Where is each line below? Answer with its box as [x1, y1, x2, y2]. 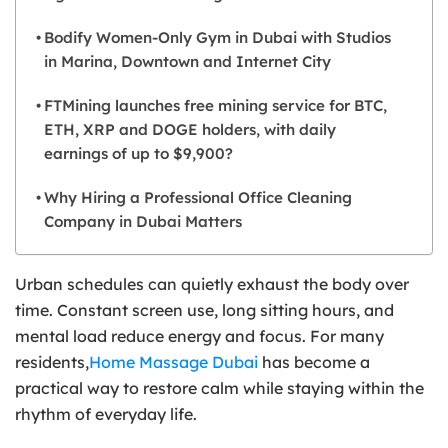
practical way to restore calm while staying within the [15, 377, 424, 398]
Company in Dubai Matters [44, 211, 243, 231]
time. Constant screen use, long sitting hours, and [15, 299, 394, 320]
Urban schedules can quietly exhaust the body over [15, 273, 409, 294]
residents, [15, 351, 89, 372]
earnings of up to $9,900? [44, 143, 238, 163]
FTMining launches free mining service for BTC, [44, 95, 388, 115]
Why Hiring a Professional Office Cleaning [44, 187, 353, 207]
